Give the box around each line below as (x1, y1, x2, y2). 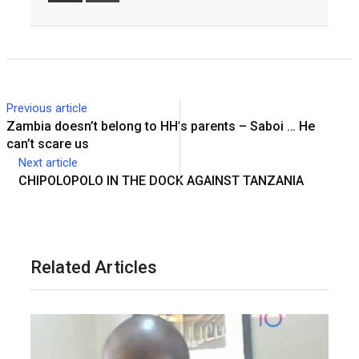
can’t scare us (6, 136, 89, 152)
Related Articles (30, 257, 157, 278)
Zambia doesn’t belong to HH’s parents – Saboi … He (6, 119, 315, 135)
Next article (18, 155, 78, 171)
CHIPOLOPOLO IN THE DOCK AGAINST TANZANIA (18, 173, 304, 189)
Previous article (6, 101, 87, 116)
